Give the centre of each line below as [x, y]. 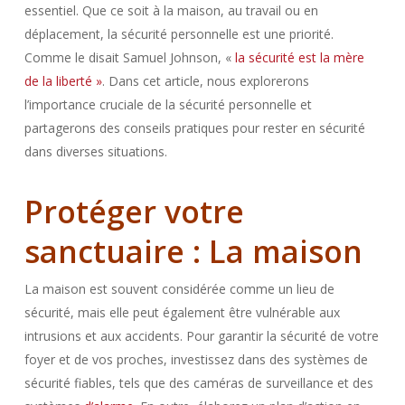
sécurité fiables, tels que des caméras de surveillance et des [198, 383]
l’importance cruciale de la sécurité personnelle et [168, 104]
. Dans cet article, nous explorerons [205, 81]
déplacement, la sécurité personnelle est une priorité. [179, 34]
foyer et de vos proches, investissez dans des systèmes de [196, 359]
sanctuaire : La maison [193, 251]
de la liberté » [63, 81]
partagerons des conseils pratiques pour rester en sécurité [194, 128]
